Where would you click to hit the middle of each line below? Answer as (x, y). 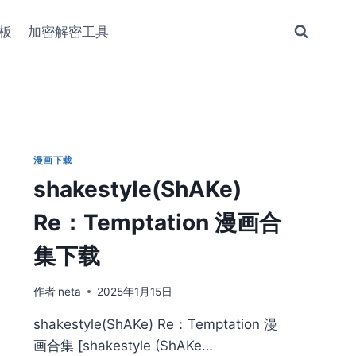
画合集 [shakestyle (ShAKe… (123, 345)
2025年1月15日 (134, 291)
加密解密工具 (69, 31)
